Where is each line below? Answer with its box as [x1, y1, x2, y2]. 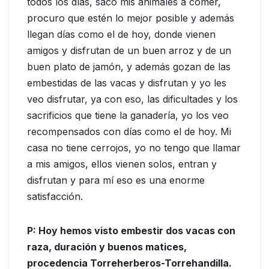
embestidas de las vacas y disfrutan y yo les [27, 77, 226, 89]
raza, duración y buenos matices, [27, 241, 187, 253]
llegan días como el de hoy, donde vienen [27, 28, 216, 41]
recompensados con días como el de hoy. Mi [27, 125, 231, 138]
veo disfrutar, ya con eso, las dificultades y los [27, 93, 238, 106]
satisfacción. [27, 190, 83, 203]
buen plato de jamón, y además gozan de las [27, 61, 231, 73]
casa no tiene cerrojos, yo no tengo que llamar [27, 142, 241, 154]
